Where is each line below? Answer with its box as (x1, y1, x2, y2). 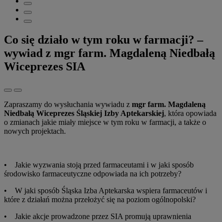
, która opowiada (164, 109, 217, 117)
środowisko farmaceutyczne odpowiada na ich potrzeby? (4, 169, 181, 178)
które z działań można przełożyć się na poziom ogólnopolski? (4, 195, 196, 204)
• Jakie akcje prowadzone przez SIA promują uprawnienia (4, 212, 191, 221)
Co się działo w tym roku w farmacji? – (4, 33, 203, 46)
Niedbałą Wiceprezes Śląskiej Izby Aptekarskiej (4, 109, 164, 117)
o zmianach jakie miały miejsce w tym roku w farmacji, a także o (4, 117, 206, 126)
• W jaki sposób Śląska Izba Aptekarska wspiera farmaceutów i (4, 186, 207, 195)
